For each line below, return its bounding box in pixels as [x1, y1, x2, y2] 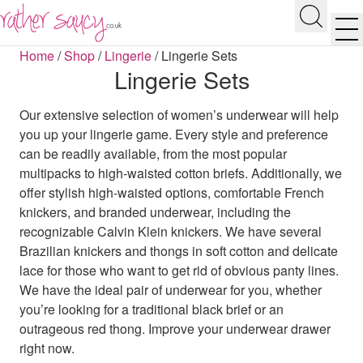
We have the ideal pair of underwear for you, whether [19, 280, 322, 299]
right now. [19, 338, 75, 357]
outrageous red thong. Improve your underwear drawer [19, 318, 331, 338]
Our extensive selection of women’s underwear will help [19, 105, 339, 124]
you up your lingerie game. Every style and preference [19, 124, 328, 143]
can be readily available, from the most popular [19, 143, 287, 163]
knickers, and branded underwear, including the [19, 202, 291, 221]
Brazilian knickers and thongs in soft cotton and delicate [19, 241, 338, 260]
